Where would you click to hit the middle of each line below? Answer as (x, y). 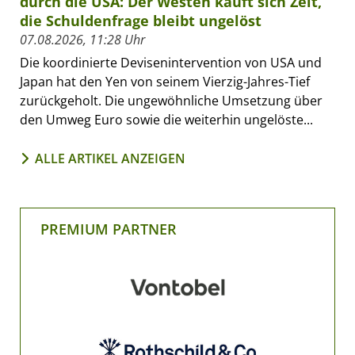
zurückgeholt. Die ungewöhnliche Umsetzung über (171, 101)
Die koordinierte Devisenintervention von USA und (171, 63)
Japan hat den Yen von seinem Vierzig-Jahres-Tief (165, 82)
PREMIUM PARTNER (109, 229)
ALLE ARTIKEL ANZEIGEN (110, 159)
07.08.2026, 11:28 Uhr (82, 40)
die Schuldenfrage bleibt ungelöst (141, 21)
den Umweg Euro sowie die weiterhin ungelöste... (166, 120)
